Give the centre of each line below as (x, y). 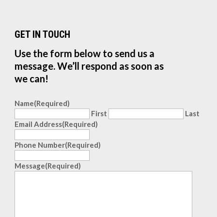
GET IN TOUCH (42, 34)
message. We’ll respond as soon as (89, 66)
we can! (31, 78)
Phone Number (40, 145)
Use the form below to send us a (85, 53)
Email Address (38, 124)
